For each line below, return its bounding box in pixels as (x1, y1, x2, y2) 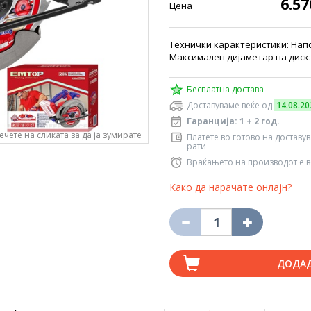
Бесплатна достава (187, 83, 264, 95)
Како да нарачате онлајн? (169, 180, 292, 194)
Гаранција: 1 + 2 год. (187, 115, 280, 127)
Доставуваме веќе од (187, 99, 274, 111)
